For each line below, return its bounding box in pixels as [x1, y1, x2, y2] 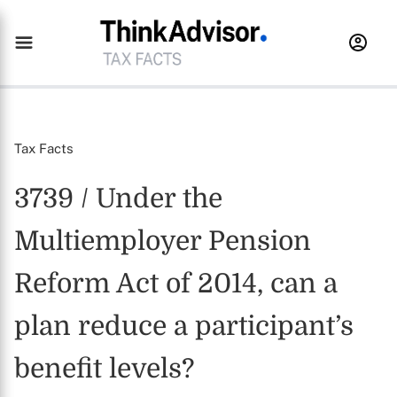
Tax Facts [14, 141, 74, 156]
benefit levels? [14, 354, 194, 384]
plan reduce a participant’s [14, 311, 354, 341]
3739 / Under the [14, 183, 222, 214]
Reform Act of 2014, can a [14, 269, 338, 299]
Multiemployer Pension [14, 226, 311, 256]
